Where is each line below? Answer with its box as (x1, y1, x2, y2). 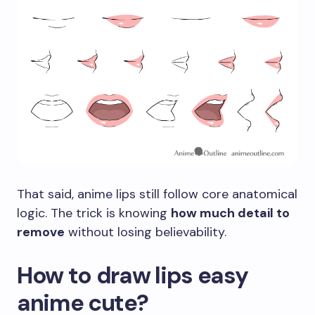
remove (17, 224, 65, 241)
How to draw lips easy (17, 260, 248, 291)
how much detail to (171, 205, 290, 222)
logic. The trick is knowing (17, 205, 171, 222)
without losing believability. (65, 224, 226, 241)
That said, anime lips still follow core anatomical (17, 186, 297, 203)
